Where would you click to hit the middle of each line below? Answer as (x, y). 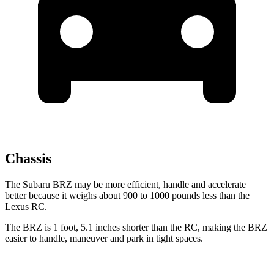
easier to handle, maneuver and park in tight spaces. (104, 239)
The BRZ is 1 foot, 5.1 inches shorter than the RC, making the (126, 228)
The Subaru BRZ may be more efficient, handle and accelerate (125, 185)
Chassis (28, 159)
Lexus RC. (26, 207)
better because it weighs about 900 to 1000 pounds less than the (127, 196)
